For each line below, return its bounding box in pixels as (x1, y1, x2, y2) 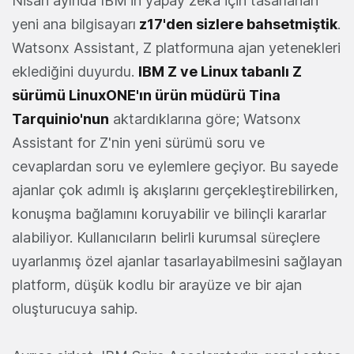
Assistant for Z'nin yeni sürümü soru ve (12, 134, 265, 152)
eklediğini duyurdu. (12, 63, 138, 81)
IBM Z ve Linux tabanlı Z (138, 63, 302, 81)
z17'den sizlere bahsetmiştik (136, 16, 337, 33)
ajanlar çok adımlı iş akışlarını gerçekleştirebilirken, (12, 182, 338, 199)
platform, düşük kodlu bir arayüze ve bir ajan (12, 277, 302, 294)
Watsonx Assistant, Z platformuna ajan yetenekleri (12, 40, 341, 57)
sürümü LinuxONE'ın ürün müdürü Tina (12, 87, 281, 104)
